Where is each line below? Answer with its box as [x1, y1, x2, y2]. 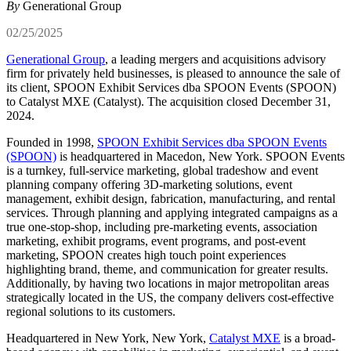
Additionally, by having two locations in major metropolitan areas [6, 277, 329, 291]
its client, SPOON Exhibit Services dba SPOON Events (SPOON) [6, 81, 336, 95]
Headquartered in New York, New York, [6, 331, 209, 346]
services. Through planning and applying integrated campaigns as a [6, 206, 338, 220]
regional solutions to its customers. [6, 305, 175, 319]
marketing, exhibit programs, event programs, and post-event [6, 234, 306, 248]
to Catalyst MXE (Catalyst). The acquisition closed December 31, [6, 95, 331, 109]
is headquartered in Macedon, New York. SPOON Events [56, 150, 345, 164]
